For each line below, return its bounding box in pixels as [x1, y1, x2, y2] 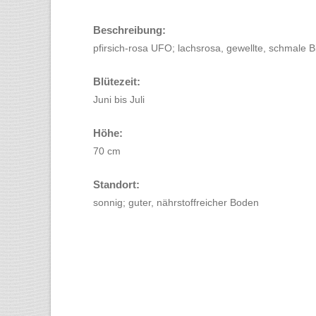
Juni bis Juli [93, 94, 145, 105]
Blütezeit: [93, 75, 140, 87]
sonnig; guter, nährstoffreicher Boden [93, 197, 259, 208]
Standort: [93, 178, 140, 190]
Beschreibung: [93, 24, 166, 36]
